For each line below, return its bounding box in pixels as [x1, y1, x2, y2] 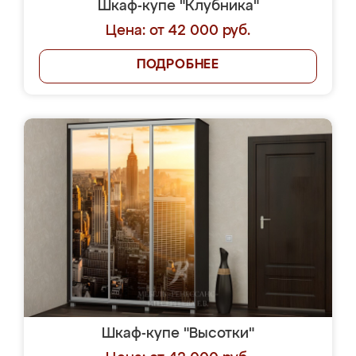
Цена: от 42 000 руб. [106, 24, 250, 38]
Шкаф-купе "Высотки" [102, 327, 254, 341]
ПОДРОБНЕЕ [136, 59, 220, 72]
